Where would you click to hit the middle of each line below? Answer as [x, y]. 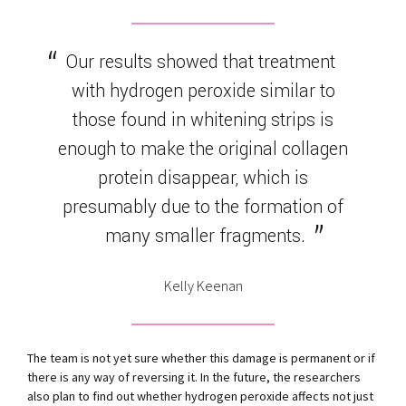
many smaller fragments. [206, 236]
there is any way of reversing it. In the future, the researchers [194, 377]
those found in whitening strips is [203, 120]
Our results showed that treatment [200, 62]
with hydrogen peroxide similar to [203, 91]
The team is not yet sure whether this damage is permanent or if [201, 358]
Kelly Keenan [203, 285]
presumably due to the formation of [203, 207]
